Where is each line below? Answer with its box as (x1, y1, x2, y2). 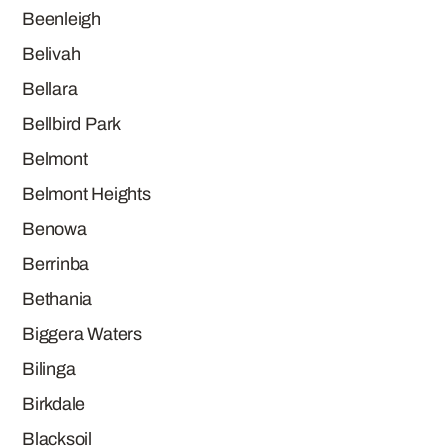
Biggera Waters (22, 324, 142, 344)
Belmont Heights (22, 184, 151, 204)
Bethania (22, 289, 93, 309)
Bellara (22, 79, 78, 99)
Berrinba (22, 254, 90, 274)
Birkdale (22, 394, 86, 414)
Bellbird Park (22, 114, 122, 134)
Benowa (22, 219, 87, 239)
